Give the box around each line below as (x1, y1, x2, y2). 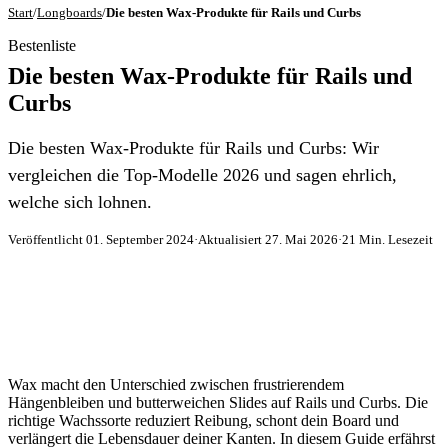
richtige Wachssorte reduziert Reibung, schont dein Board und (8, 411, 399, 429)
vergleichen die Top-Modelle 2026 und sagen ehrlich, (8, 164, 397, 185)
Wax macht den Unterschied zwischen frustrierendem (8, 375, 344, 393)
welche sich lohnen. (8, 191, 152, 212)
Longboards (37, 5, 102, 20)
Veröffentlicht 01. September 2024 (8, 231, 194, 247)
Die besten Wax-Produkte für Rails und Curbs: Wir (8, 137, 379, 158)
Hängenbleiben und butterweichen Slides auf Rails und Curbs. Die (8, 393, 428, 411)
